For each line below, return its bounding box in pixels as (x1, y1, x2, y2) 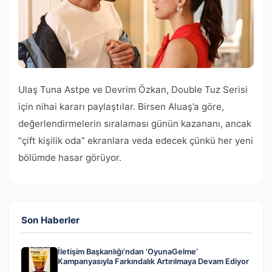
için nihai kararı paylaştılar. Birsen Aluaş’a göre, (18, 100, 224, 112)
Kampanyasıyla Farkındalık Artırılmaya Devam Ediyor (58, 256, 249, 266)
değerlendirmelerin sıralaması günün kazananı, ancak (18, 117, 251, 129)
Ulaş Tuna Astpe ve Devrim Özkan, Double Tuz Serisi (18, 83, 248, 95)
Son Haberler (21, 214, 80, 226)
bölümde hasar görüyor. (18, 151, 121, 163)
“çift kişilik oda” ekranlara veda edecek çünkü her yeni (18, 134, 253, 146)
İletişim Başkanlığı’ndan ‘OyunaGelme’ (58, 246, 198, 256)
